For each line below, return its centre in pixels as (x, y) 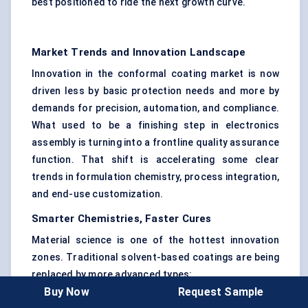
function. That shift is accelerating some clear (155, 160)
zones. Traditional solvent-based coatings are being (155, 257)
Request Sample (221, 291)
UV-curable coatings (98, 299)
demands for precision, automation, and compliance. (155, 108)
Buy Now (67, 291)
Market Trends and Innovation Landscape (139, 53)
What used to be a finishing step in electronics (155, 125)
